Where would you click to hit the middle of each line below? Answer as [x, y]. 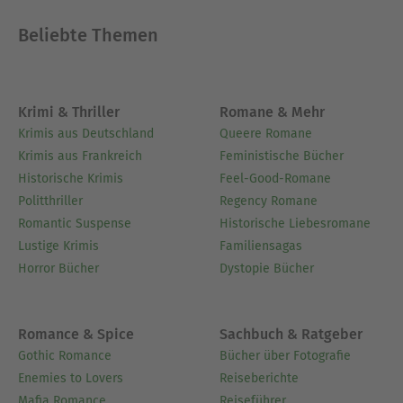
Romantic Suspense [75, 223]
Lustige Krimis [58, 246]
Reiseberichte [259, 379]
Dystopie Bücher [267, 268]
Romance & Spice [76, 335]
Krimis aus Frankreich [80, 156]
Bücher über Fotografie [285, 356]
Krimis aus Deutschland [86, 133]
